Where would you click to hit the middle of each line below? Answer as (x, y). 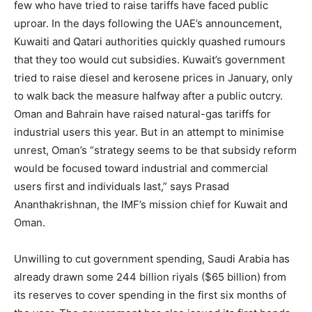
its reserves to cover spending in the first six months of (150, 295)
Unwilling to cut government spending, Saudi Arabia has (152, 259)
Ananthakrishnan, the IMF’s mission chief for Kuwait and (151, 204)
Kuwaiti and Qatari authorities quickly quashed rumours (150, 41)
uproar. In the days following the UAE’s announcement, (148, 23)
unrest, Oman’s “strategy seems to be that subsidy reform (155, 150)
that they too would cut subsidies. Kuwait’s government (149, 60)
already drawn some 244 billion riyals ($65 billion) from (150, 277)
